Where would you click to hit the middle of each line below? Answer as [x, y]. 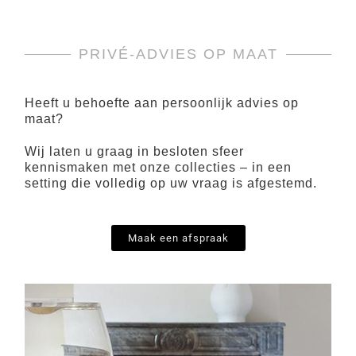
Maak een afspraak [178, 238]
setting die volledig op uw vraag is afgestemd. [171, 183]
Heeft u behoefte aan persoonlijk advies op [162, 103]
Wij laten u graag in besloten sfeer [134, 151]
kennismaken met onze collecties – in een [158, 167]
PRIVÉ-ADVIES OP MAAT [178, 54]
